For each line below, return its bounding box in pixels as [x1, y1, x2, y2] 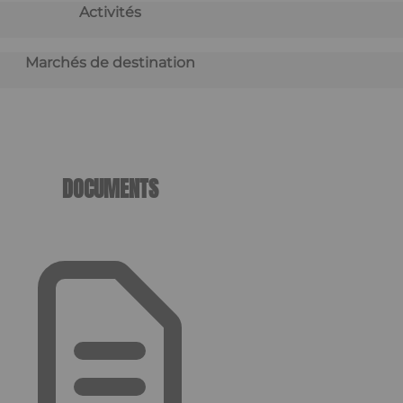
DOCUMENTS [61, 173, 158, 206]
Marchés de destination [24, 54, 195, 72]
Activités [78, 4, 141, 22]
